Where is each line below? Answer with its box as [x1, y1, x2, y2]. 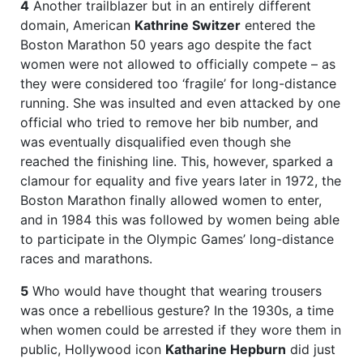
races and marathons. [20, 250, 152, 267]
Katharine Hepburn [165, 341, 286, 358]
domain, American [20, 17, 135, 34]
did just [286, 341, 335, 358]
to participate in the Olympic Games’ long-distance [20, 231, 334, 248]
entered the [241, 17, 315, 34]
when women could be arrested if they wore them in [20, 322, 341, 339]
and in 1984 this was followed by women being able [20, 211, 340, 228]
